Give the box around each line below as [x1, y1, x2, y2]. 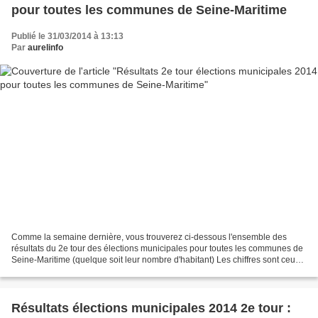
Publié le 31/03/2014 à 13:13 [11, 31, 124, 41]
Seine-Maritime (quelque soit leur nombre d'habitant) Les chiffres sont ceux [11, 255, 300, 265]
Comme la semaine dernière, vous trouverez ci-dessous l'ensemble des [11, 232, 287, 243]
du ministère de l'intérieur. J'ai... [11, 266, 131, 277]
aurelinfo [28, 42, 63, 53]
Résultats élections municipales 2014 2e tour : [11, 301, 291, 316]
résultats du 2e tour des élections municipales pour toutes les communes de [11, 243, 303, 254]
